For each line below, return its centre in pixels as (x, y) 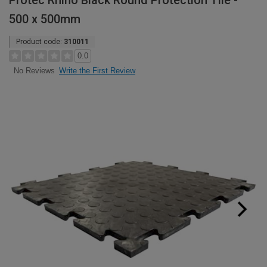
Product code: (40, 42)
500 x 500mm (45, 19)
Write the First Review (97, 71)
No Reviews (34, 71)
